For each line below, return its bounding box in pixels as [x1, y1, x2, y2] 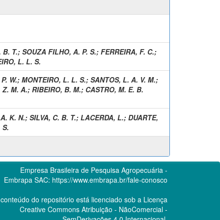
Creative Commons [19, 204, 80, 214]
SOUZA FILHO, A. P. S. [22, 46, 96, 56]
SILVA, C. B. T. [29, 112, 76, 122]
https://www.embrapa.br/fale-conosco [52, 174, 167, 185]
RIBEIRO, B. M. [32, 84, 81, 94]
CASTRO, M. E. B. [85, 84, 143, 94]
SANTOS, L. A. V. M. [90, 74, 156, 84]
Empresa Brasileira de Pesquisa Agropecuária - [20, 165, 167, 175]
